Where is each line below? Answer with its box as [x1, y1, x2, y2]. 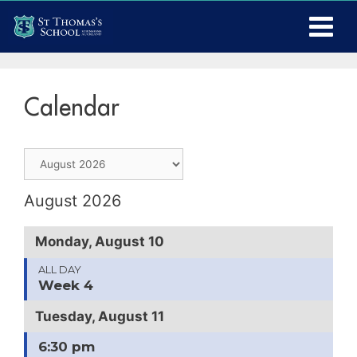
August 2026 [24, 190, 121, 210]
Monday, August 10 [34, 233, 164, 250]
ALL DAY [37, 264, 81, 277]
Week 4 [37, 277, 93, 294]
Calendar [24, 91, 120, 122]
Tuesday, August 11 [34, 308, 164, 324]
